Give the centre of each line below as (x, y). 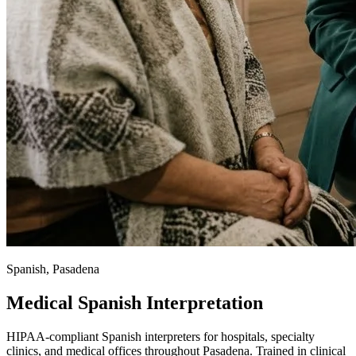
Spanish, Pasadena (53, 269)
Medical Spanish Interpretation (135, 303)
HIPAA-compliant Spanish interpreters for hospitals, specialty (161, 336)
